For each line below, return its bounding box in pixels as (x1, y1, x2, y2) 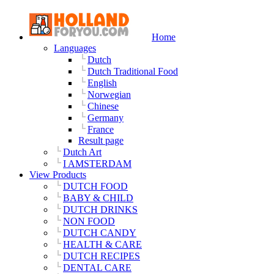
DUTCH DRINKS (63, 204, 138, 215)
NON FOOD (63, 216, 115, 226)
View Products (29, 169, 86, 180)
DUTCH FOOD (63, 181, 128, 191)
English (87, 78, 117, 88)
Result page (78, 135, 124, 146)
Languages (54, 43, 96, 53)
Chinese (87, 101, 119, 111)
